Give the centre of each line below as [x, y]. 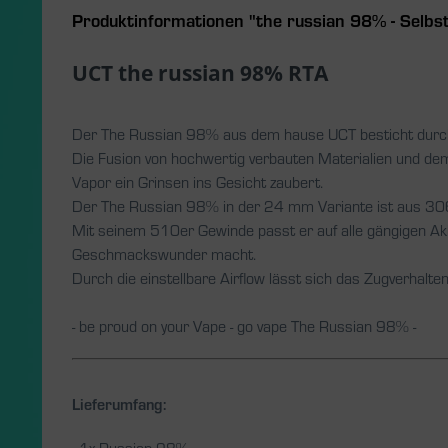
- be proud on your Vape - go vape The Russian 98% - [244, 325]
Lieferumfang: [119, 403]
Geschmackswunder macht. [164, 253]
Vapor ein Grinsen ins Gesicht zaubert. [197, 181]
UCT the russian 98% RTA [200, 73]
